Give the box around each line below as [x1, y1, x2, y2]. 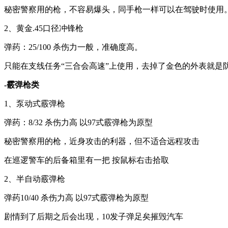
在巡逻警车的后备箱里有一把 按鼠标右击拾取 [4, 156, 169, 164]
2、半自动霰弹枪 [4, 175, 65, 183]
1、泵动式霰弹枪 [4, 99, 65, 108]
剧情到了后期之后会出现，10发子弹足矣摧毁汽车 [4, 212, 183, 221]
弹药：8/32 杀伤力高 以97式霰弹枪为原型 [4, 118, 153, 127]
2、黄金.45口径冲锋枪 [4, 24, 83, 33]
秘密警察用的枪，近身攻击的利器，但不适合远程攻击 [4, 137, 199, 146]
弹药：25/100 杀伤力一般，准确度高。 [4, 43, 142, 51]
